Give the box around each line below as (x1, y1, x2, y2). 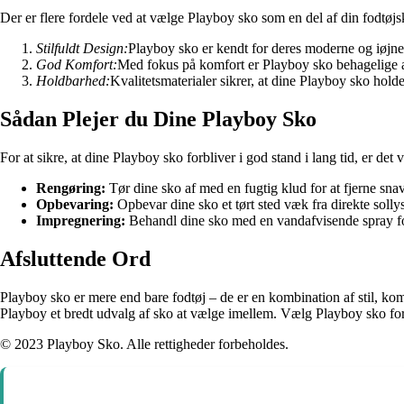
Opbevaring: (36, 197, 114, 213)
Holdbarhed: (36, 73, 110, 89)
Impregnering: (36, 213, 125, 229)
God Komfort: (36, 57, 117, 73)
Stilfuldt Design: (36, 41, 128, 57)
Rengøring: (36, 180, 106, 197)
